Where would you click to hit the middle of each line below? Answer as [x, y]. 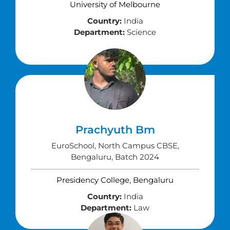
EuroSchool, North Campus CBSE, [115, 146]
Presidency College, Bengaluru [115, 180]
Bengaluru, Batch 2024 [115, 157]
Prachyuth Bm [115, 130]
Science [140, 32]
